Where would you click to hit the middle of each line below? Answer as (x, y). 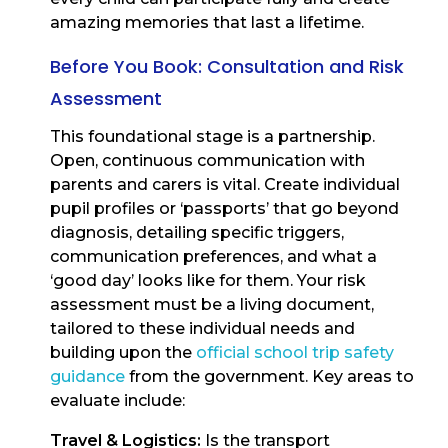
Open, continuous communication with (207, 161)
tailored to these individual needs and (202, 329)
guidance (87, 377)
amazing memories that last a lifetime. (207, 22)
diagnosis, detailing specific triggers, (197, 233)
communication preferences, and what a (213, 257)
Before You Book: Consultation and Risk (227, 66)
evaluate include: (117, 401)
